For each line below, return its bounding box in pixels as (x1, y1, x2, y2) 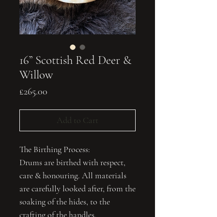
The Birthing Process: (19, 144, 90, 155)
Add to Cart (57, 115, 98, 125)
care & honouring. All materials (19, 170, 126, 181)
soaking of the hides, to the (19, 196, 110, 207)
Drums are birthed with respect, (19, 157, 125, 168)
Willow (19, 67, 53, 82)
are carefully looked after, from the (19, 183, 136, 194)
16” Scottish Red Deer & (19, 53, 131, 67)
